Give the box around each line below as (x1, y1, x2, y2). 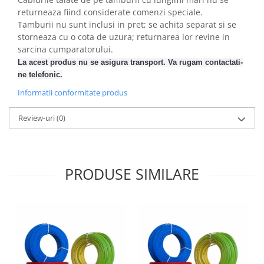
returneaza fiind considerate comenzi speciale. (18, 6, 203, 18)
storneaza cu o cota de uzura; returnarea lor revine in (18, 31, 230, 42)
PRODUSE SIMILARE (65, 164, 199, 184)
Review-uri (18, 113, 57, 123)
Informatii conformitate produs (18, 87, 127, 98)
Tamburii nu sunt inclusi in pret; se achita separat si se (18, 19, 236, 30)
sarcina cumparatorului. (18, 44, 113, 55)
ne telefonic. (18, 70, 62, 79)
